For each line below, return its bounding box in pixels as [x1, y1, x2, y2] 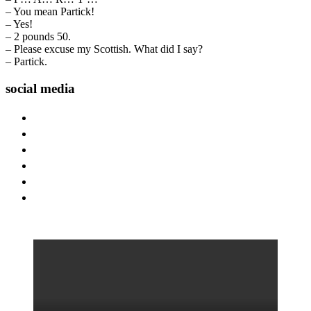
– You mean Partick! [6, 5, 94, 17]
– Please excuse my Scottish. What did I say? [6, 42, 203, 55]
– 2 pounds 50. [6, 30, 71, 42]
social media [6, 81, 75, 96]
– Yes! [6, 17, 33, 30]
